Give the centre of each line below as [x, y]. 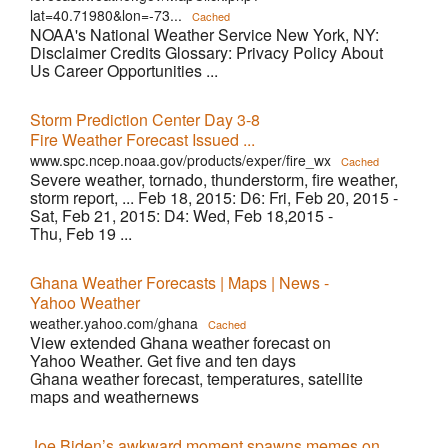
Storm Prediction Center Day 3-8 [145, 119]
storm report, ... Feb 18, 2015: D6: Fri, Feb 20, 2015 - [214, 197]
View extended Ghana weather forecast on [180, 342]
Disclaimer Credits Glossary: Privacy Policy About [206, 52]
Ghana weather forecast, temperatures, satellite [196, 378]
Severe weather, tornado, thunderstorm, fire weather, [214, 179]
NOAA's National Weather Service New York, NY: [204, 34]
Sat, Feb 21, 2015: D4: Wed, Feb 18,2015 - [181, 215]
